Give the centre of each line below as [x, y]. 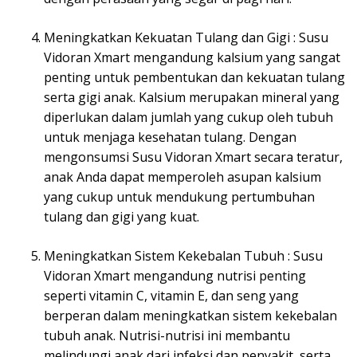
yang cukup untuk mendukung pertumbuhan [179, 197]
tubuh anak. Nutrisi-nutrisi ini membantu [167, 336]
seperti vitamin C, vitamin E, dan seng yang [171, 296]
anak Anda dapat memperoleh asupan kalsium [182, 177]
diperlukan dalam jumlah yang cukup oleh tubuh [188, 118]
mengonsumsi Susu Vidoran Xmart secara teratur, [193, 157]
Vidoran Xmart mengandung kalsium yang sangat [192, 58]
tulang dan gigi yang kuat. [122, 217]
